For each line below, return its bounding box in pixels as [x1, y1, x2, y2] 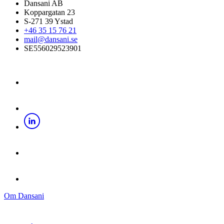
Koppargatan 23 [24, 7, 75, 16]
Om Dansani [4, 191, 44, 200]
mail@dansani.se [24, 34, 77, 43]
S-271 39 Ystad [24, 16, 73, 25]
